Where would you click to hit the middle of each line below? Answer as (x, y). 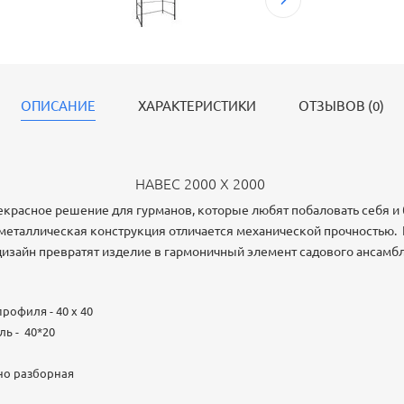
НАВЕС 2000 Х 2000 (202, 184)
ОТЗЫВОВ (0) (341, 106)
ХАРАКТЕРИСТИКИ (197, 106)
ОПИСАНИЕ (58, 106)
